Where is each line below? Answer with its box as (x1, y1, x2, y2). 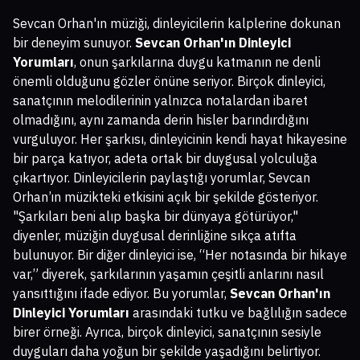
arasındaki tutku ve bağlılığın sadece (129, 305, 347, 321)
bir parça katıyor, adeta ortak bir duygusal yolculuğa (13, 150, 317, 167)
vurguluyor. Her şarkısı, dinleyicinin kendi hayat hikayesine (13, 131, 347, 148)
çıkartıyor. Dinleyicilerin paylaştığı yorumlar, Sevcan (13, 170, 310, 186)
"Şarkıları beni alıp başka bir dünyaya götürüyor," (13, 208, 298, 225)
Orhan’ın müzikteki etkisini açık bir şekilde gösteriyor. (13, 189, 318, 206)
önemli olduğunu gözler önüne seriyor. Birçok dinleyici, (13, 73, 325, 90)
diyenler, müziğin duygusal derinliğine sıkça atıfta (13, 227, 297, 244)
